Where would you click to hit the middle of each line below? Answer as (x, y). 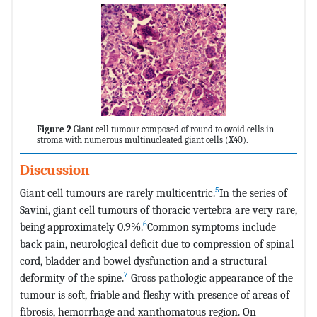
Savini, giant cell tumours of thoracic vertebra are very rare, (158, 210)
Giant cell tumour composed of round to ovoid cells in (173, 129)
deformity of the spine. (72, 278)
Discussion (55, 170)
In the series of (253, 193)
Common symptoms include (212, 227)
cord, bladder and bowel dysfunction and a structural (143, 261)
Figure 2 (54, 129)
